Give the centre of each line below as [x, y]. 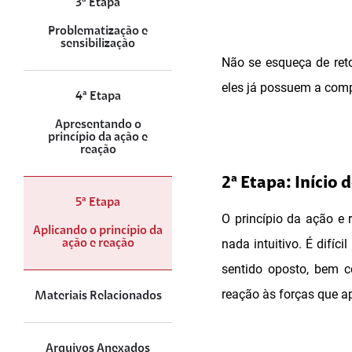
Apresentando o [98, 125]
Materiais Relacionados [98, 296]
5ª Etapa [98, 203]
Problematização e [98, 31]
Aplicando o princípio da [98, 231]
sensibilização [98, 44]
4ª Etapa [98, 97]
